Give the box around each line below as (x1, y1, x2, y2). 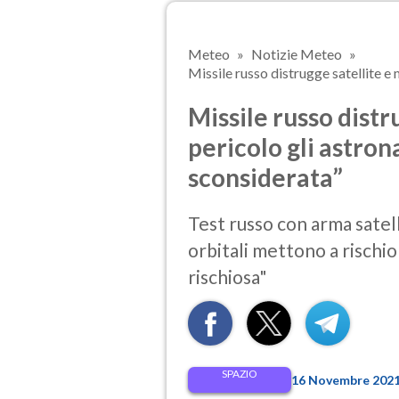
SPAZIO (222, 367, 257, 381)
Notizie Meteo (251, 45, 342, 62)
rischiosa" (188, 265, 267, 289)
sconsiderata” (188, 161, 343, 192)
